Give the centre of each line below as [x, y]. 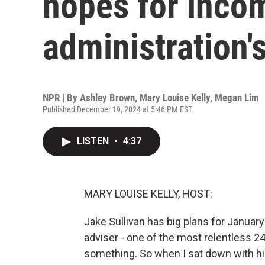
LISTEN [94, 141]
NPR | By [61, 98]
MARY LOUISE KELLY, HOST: [148, 194]
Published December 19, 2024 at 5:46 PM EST [117, 109]
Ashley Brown [107, 98]
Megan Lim [237, 98]
